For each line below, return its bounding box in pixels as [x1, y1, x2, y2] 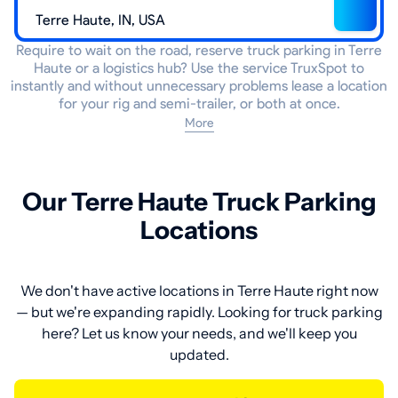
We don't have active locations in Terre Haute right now [20, 282, 378, 300]
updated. [169, 346, 229, 364]
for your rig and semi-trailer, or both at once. [58, 95, 340, 113]
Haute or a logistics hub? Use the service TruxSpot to [34, 60, 364, 77]
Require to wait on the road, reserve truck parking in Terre [16, 42, 382, 60]
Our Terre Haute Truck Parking [21, 187, 377, 218]
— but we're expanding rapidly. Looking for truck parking [15, 303, 383, 322]
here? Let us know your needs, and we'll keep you [41, 324, 357, 343]
